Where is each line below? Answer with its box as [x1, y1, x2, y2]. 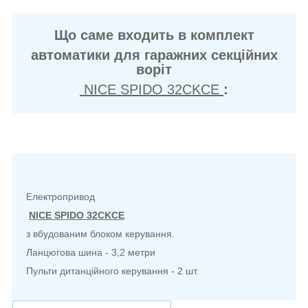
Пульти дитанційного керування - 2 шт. [26, 265, 201, 277]
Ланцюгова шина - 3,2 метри [26, 247, 155, 258]
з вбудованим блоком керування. [26, 228, 175, 240]
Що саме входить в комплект [54, 27, 254, 43]
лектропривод [32, 191, 95, 203]
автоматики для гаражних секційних [30, 47, 278, 63]
